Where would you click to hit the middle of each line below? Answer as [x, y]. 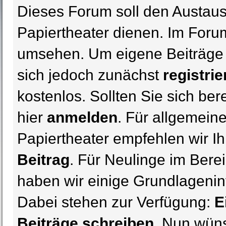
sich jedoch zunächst [90, 75]
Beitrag [43, 160]
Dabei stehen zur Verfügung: [116, 202]
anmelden [82, 117]
